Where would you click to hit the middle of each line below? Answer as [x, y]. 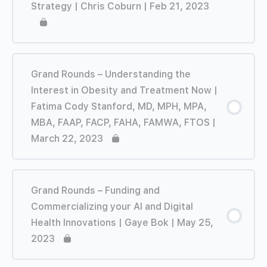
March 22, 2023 [67, 138]
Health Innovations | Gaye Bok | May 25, [122, 222]
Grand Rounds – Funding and [95, 190]
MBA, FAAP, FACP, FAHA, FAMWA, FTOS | [123, 122]
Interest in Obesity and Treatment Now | [124, 90]
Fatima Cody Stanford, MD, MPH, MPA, [119, 106]
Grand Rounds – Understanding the [111, 74]
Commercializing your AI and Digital [112, 206]
